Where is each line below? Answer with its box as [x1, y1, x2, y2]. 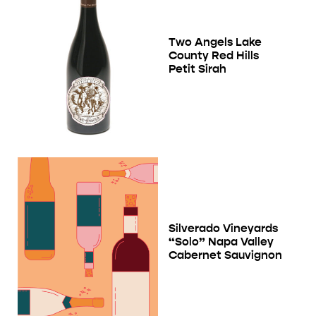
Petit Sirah [169, 62, 226, 76]
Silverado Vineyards [169, 221, 278, 236]
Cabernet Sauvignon [169, 248, 282, 262]
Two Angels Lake [169, 35, 262, 49]
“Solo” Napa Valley [169, 235, 274, 249]
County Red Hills [169, 49, 259, 63]
